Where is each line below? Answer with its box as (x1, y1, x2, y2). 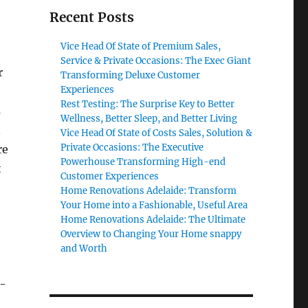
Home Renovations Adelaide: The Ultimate (60, 214, 246, 225)
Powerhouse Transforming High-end (60, 156, 226, 168)
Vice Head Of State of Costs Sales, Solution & (60, 127, 253, 139)
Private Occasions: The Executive (60, 142, 204, 153)
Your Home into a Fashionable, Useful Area (60, 199, 248, 211)
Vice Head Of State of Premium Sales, (60, 41, 221, 52)
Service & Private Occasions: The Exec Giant (60, 55, 252, 67)
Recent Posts (49, 9, 134, 25)
